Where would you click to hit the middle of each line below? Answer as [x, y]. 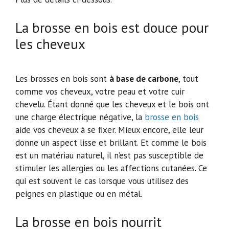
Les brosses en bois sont [62, 79]
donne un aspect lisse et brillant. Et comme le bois [111, 143]
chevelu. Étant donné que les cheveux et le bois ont [112, 105]
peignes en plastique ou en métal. [79, 194]
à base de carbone [144, 79]
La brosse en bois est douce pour [112, 27]
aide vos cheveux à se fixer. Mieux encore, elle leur [109, 130]
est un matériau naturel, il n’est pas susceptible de [109, 156]
